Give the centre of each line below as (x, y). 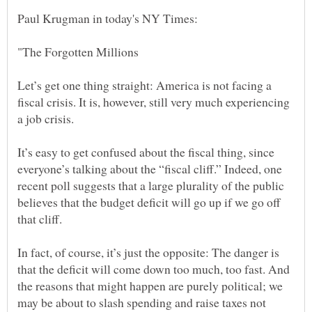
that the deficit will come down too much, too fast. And (154, 268)
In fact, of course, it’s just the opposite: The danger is (148, 252)
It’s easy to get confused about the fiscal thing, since (146, 151)
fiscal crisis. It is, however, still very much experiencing (154, 101)
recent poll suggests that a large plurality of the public (151, 185)
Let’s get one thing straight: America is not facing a (145, 85)
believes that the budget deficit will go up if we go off (149, 202)
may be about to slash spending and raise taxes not (142, 302)
